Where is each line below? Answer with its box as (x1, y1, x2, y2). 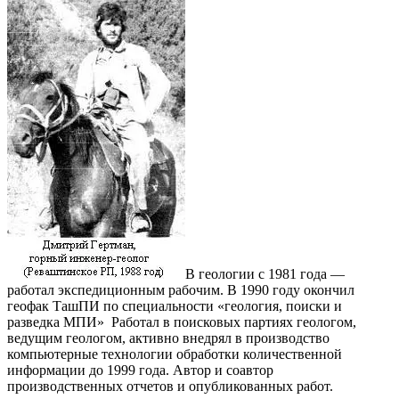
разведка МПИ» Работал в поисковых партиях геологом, (7, 313, 356, 330)
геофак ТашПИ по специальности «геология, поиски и (7, 297, 342, 313)
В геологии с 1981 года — (185, 265, 345, 281)
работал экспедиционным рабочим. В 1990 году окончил (7, 281, 354, 297)
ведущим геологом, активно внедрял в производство (7, 330, 330, 346)
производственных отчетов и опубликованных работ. (7, 378, 333, 394)
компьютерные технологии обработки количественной (7, 346, 342, 362)
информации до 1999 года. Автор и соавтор (7, 362, 273, 378)
